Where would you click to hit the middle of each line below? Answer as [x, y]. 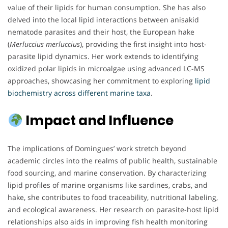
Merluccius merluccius [45, 44]
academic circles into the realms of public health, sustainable [112, 161]
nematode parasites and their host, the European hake [101, 32]
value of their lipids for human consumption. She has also [107, 8]
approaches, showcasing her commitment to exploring [101, 81]
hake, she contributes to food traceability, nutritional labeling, [113, 197]
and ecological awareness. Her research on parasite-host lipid [113, 210]
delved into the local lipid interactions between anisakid [103, 20]
